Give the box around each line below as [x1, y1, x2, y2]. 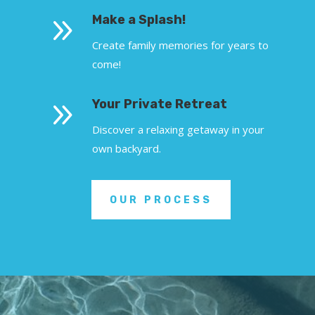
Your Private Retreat [92, 96, 228, 112]
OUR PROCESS [110, 193, 213, 206]
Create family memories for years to [92, 37, 269, 52]
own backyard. [92, 141, 162, 156]
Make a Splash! [92, 11, 186, 27]
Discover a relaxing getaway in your [92, 122, 265, 137]
